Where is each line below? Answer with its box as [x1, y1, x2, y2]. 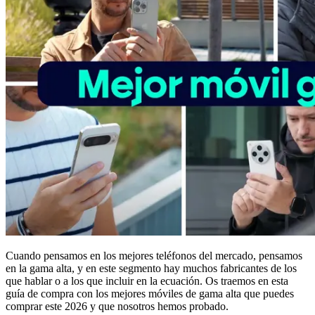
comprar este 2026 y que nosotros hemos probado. [6, 300, 229, 312]
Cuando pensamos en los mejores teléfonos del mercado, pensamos [6, 249, 302, 262]
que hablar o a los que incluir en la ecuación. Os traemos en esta [6, 274, 288, 287]
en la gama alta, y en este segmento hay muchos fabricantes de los [6, 262, 297, 274]
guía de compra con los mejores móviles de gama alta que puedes [6, 287, 294, 300]
